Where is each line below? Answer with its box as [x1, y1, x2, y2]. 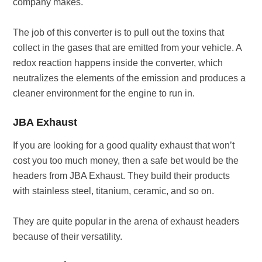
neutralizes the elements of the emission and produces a [13, 73, 246, 83]
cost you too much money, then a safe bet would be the [13, 156, 239, 166]
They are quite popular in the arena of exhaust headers [13, 216, 240, 226]
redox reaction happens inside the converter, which [13, 58, 223, 68]
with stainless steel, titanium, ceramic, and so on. [13, 186, 215, 196]
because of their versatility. [13, 232, 123, 242]
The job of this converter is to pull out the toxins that [13, 27, 225, 37]
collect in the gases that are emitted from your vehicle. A [13, 43, 242, 53]
